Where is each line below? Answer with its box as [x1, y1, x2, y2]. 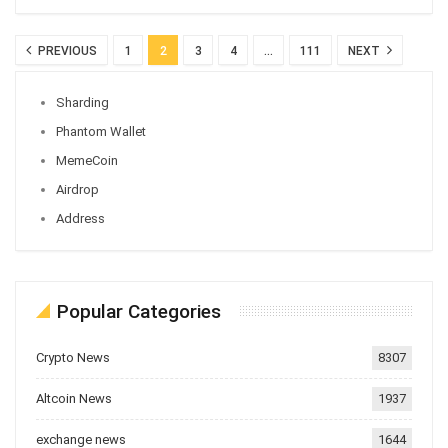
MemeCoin [56, 153, 118, 169]
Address [56, 211, 105, 227]
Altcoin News [36, 391, 112, 407]
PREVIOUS [35, 44, 97, 59]
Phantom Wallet [56, 124, 146, 140]
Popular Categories [57, 300, 221, 324]
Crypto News [36, 350, 110, 366]
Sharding [56, 95, 109, 111]
